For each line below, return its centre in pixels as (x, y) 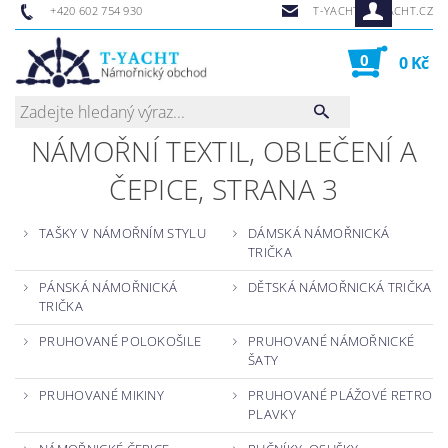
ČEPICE (154, 189)
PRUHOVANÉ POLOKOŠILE (120, 341)
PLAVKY (272, 414)
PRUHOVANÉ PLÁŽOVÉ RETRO (340, 395)
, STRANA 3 (268, 189)
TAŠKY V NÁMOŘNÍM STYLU (123, 233)
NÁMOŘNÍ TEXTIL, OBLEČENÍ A (224, 151)
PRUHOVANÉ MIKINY (102, 395)
